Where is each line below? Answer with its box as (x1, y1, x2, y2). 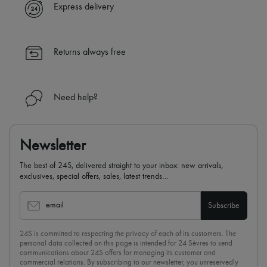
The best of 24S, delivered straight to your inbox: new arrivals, (20, 162, 223, 170)
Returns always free (54, 48, 126, 58)
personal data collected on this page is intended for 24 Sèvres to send (20, 240, 232, 248)
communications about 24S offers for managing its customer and (20, 249, 216, 257)
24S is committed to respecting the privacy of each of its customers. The (20, 230, 236, 238)
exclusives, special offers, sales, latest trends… (20, 172, 168, 181)
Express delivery (54, 2, 114, 13)
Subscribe (208, 201, 240, 210)
